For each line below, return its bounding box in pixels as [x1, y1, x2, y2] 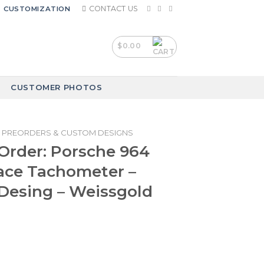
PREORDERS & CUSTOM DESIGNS [1, 128, 133, 137]
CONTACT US [88, 4, 138, 13]
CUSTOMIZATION [4, 4, 71, 13]
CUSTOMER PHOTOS [10, 82, 103, 92]
